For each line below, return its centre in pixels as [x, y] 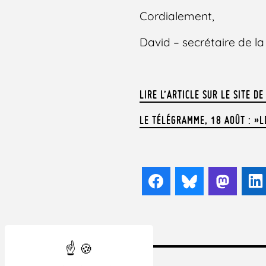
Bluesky [222, 181]
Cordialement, [177, 16]
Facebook [193, 181]
